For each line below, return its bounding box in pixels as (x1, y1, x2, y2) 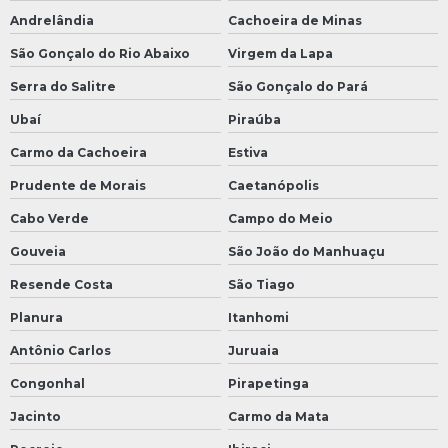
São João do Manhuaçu (227, 244, 385, 260)
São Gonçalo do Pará (227, 79, 368, 95)
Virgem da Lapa (227, 46, 333, 62)
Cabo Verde (10, 211, 89, 227)
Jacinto (10, 409, 61, 425)
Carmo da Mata (227, 409, 329, 425)
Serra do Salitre (10, 79, 116, 95)
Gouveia (10, 244, 66, 260)
